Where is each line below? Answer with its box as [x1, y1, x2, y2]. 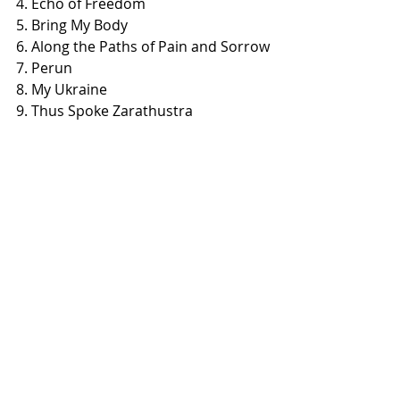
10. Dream [16, 121, 86, 142]
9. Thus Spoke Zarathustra [16, 100, 193, 121]
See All [246, 265, 286, 283]
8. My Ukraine [16, 79, 107, 99]
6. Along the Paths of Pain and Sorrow [16, 36, 270, 56]
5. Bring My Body [16, 14, 128, 35]
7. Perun [16, 57, 72, 78]
